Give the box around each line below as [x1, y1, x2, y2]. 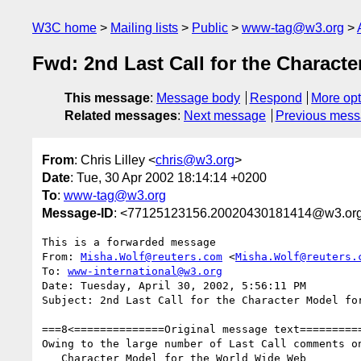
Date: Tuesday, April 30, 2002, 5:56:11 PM [42, 279, 306, 292]
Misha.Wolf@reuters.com [81, 250, 222, 263]
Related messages [64, 109, 177, 123]
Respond [249, 91, 302, 106]
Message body [156, 91, 240, 106]
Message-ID [42, 205, 114, 220]
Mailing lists [110, 21, 178, 35]
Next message [184, 109, 266, 123]
